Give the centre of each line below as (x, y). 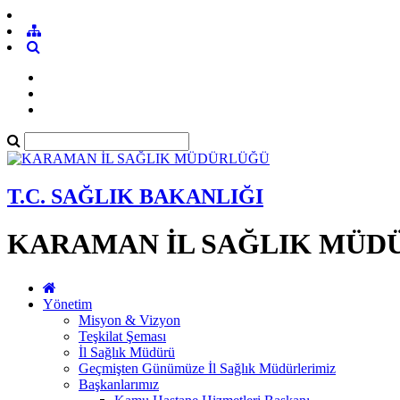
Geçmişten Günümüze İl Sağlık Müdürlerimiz (207, 368)
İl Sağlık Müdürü (127, 352)
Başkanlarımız (119, 384)
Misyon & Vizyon (129, 320)
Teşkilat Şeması (122, 336)
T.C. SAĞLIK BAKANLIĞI (135, 196)
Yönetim (67, 304)
